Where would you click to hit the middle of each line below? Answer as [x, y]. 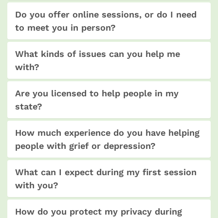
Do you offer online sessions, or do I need [106, 14]
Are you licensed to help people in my [97, 93]
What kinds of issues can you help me [98, 54]
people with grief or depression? [85, 145]
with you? [37, 185]
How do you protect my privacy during [99, 211]
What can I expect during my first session [106, 172]
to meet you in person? [65, 27]
